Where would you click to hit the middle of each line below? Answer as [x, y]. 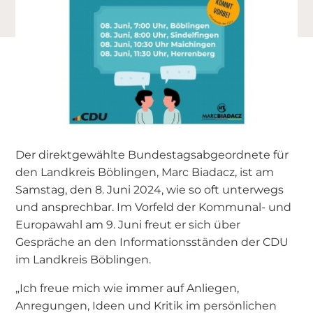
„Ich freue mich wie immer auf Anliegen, [128, 287]
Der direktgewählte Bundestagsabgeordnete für [152, 154]
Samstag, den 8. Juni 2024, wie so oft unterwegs [150, 189]
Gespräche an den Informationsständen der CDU [152, 241]
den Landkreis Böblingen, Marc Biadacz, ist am [145, 172]
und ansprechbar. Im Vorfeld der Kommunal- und [154, 206]
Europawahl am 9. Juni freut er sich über [128, 224]
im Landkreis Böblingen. [83, 259]
